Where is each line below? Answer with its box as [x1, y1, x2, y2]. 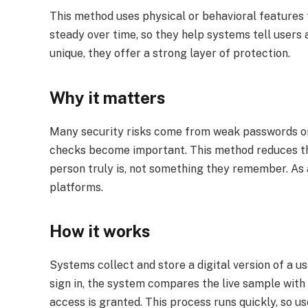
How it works [49, 221, 151, 241]
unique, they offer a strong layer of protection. [49, 47, 290, 60]
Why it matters [49, 87, 166, 107]
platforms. [49, 180, 103, 194]
